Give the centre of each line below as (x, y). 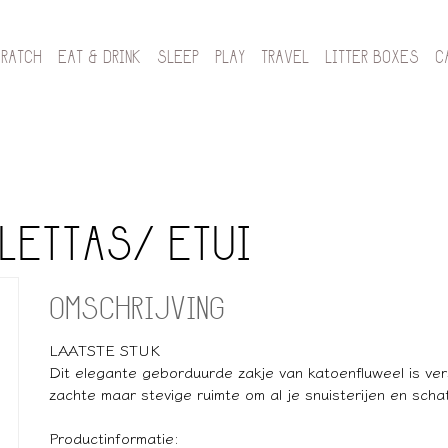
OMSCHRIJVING (137, 311)
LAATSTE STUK (104, 349)
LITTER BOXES (372, 59)
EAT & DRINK (99, 59)
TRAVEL (285, 59)
